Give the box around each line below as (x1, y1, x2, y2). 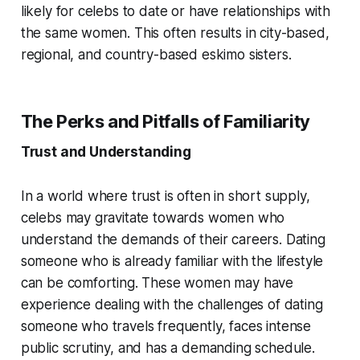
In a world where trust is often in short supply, (20, 188, 310, 205)
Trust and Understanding (20, 144, 191, 161)
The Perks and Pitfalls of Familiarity (20, 111, 310, 133)
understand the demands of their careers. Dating (20, 231, 325, 248)
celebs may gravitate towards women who (20, 210, 285, 227)
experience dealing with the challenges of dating (20, 297, 323, 313)
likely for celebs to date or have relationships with (20, 3, 330, 20)
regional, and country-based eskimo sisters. (20, 47, 292, 63)
